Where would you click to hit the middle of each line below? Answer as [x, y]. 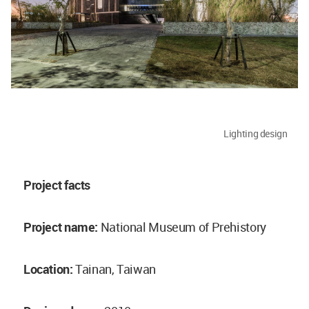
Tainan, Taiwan [114, 269]
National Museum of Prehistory [182, 227]
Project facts [57, 185]
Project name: [61, 227]
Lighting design [256, 133]
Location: [48, 269]
